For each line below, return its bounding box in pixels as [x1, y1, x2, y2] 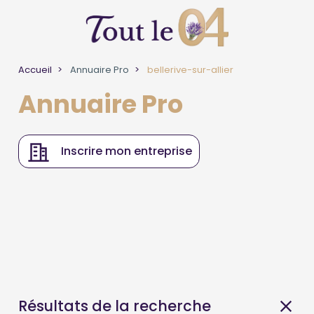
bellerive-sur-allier [145, 63, 234, 76]
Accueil [18, 63, 53, 76]
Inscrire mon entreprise [61, 143, 193, 159]
